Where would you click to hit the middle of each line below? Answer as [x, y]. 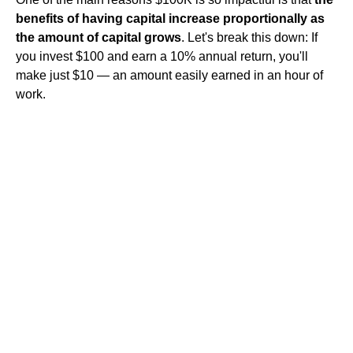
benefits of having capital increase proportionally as [170, 18]
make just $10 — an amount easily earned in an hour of [169, 75]
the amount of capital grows [98, 37]
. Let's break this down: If [249, 37]
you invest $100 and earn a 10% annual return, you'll [162, 56]
